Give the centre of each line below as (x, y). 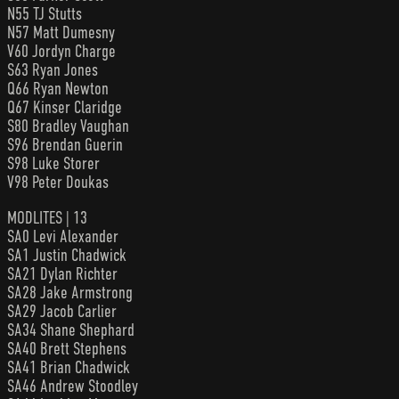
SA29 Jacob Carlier (62, 312)
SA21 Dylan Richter (62, 274)
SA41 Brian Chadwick (69, 368)
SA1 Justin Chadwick (67, 256)
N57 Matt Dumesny (61, 32)
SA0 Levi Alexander (63, 237)
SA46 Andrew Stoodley (73, 387)
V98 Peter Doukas (58, 182)
